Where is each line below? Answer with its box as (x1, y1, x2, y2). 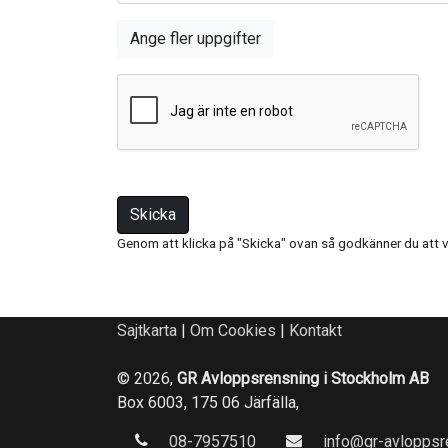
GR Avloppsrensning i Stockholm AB (177, 368, 429, 388)
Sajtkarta (117, 320, 177, 340)
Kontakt (289, 320, 342, 340)
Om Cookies (190, 320, 276, 340)
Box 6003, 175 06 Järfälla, (117, 392, 299, 412)
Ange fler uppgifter (130, 29, 261, 49)
